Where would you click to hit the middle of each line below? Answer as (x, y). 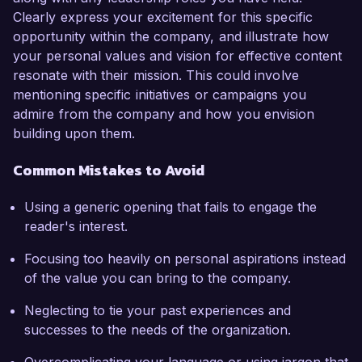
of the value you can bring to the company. (158, 278)
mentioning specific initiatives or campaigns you (160, 95)
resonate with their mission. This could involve (156, 76)
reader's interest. (76, 227)
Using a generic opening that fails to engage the (170, 207)
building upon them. (74, 134)
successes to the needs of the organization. (158, 330)
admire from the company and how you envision (164, 114)
